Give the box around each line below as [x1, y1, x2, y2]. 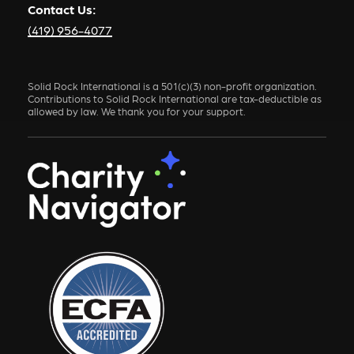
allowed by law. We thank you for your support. [27, 104, 246, 118]
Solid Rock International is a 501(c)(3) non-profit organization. [27, 78, 317, 92]
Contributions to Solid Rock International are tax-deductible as [27, 91, 322, 105]
